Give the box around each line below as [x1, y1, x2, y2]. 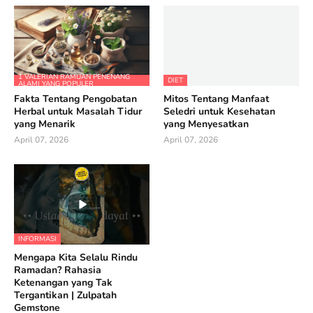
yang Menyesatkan [163, 117, 249, 131]
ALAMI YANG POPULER [18, 78, 94, 89]
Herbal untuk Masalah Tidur [14, 104, 142, 118]
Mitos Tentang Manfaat [163, 92, 269, 105]
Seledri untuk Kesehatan [163, 104, 275, 118]
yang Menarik [14, 117, 75, 131]
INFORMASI [18, 233, 57, 244]
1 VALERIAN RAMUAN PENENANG [18, 71, 130, 82]
